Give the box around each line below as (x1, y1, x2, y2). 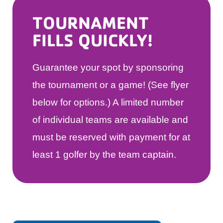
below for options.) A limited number (32, 97, 184, 108)
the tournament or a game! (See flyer (32, 80, 189, 91)
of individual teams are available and (32, 114, 188, 125)
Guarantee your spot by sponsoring (32, 62, 184, 73)
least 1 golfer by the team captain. (32, 149, 176, 160)
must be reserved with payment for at (32, 132, 190, 143)
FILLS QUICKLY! (32, 29, 153, 51)
